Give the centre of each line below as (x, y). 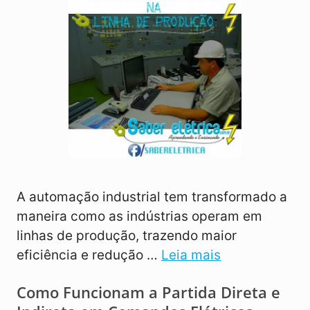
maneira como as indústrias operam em (139, 216)
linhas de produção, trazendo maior (127, 235)
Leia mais (191, 255)
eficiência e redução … (89, 255)
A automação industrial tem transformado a (152, 197)
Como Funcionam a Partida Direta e (148, 292)
